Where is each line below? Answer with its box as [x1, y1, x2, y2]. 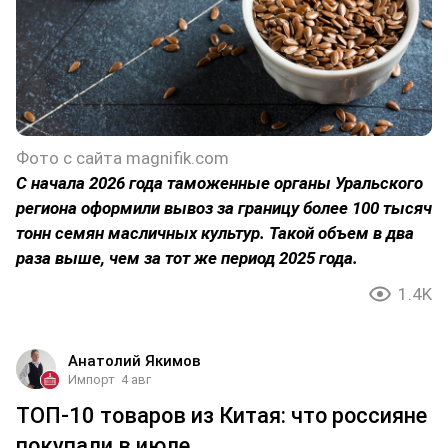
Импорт [68, 372, 115, 388]
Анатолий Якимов [68, 352, 201, 371]
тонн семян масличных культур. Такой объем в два [16, 223, 414, 244]
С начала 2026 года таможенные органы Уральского [16, 173, 423, 194]
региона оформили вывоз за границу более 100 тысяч [16, 198, 432, 219]
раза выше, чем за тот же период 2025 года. [16, 248, 358, 269]
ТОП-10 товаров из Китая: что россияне [16, 403, 427, 429]
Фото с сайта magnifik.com [16, 148, 229, 169]
